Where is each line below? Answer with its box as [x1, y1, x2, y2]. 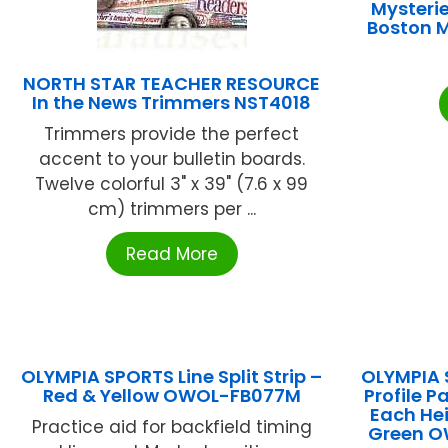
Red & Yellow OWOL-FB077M [42, 382, 301, 408]
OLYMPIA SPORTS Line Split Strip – [21, 363, 323, 389]
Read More [125, 241, 218, 266]
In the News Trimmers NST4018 [32, 89, 312, 115]
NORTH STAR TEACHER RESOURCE [23, 70, 321, 96]
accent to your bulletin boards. [38, 146, 305, 171]
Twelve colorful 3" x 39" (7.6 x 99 [35, 171, 309, 196]
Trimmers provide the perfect [44, 121, 300, 146]
